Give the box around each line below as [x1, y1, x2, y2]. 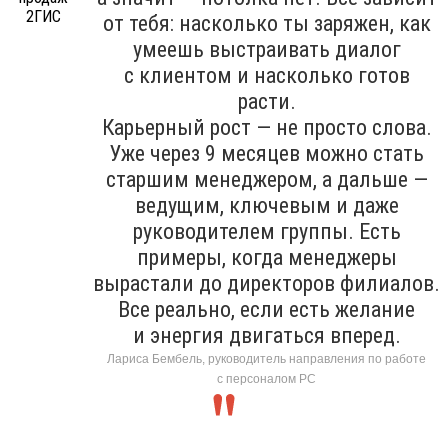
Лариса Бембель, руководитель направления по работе [107, 352, 426, 367]
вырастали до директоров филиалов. [93, 271, 440, 297]
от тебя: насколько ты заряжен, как [102, 11, 431, 37]
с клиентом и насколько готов [123, 63, 410, 89]
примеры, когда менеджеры [136, 245, 397, 271]
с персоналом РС [217, 372, 316, 387]
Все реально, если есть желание [118, 297, 415, 323]
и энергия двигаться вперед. [132, 323, 401, 349]
